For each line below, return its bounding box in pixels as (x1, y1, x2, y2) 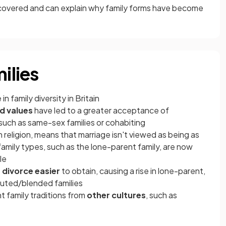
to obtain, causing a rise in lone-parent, (62, 165, 205, 177)
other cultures (85, 190, 146, 201)
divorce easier (2, 165, 62, 177)
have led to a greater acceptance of (33, 105, 169, 116)
